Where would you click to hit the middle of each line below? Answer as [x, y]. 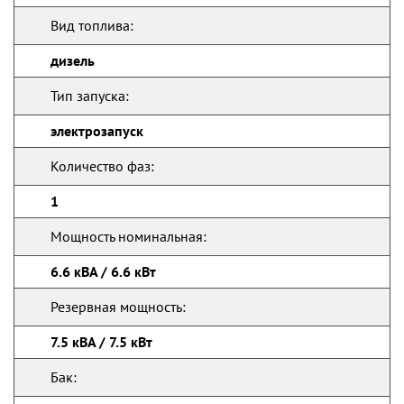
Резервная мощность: [118, 307]
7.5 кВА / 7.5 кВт [101, 342]
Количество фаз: [102, 166]
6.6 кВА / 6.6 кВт [103, 271]
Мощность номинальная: [129, 236]
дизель [73, 60]
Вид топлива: [92, 25]
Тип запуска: [90, 96]
